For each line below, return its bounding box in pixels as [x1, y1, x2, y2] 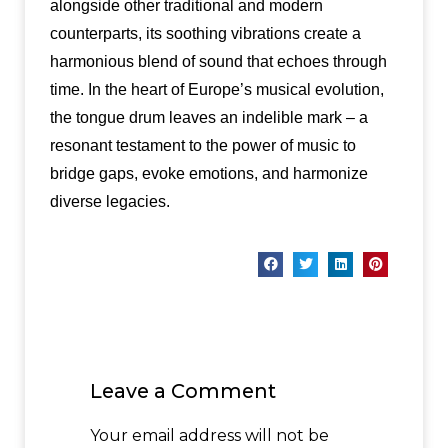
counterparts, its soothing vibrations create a [49, 25, 361, 43]
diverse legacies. [49, 193, 170, 211]
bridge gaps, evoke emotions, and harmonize [49, 165, 368, 183]
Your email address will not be [89, 425, 329, 445]
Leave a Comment [89, 379, 276, 404]
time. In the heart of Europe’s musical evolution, [49, 81, 384, 99]
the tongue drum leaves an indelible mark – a [49, 109, 368, 127]
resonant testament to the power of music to [49, 137, 356, 155]
